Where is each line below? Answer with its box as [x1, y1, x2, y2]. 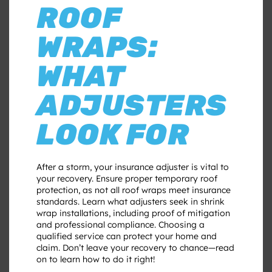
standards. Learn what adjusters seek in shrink [36, 195, 225, 207]
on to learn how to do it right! [36, 253, 155, 265]
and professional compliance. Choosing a [36, 219, 205, 230]
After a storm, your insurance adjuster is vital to [36, 161, 229, 172]
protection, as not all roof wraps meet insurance [36, 184, 231, 195]
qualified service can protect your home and [36, 230, 217, 242]
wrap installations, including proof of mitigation [36, 207, 230, 219]
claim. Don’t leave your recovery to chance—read [36, 242, 234, 253]
